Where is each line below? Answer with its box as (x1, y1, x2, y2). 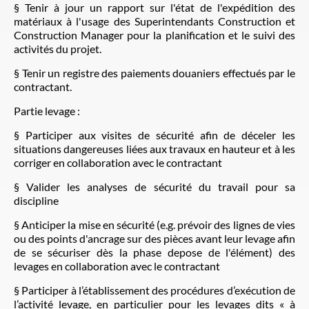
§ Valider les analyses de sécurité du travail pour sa (14, 179, 295, 193)
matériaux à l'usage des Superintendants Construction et (14, 14, 295, 28)
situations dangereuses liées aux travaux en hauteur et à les (14, 141, 295, 155)
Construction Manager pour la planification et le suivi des (14, 28, 295, 41)
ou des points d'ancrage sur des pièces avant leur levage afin (14, 231, 295, 245)
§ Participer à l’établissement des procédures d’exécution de (14, 283, 295, 297)
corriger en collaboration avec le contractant (14, 155, 222, 169)
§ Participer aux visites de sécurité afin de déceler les (14, 128, 295, 141)
